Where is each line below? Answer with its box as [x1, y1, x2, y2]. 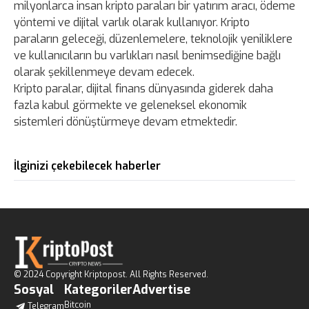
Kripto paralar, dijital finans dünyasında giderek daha [14, 81, 273, 97]
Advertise [132, 281, 190, 298]
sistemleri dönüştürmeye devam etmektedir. [14, 114, 237, 130]
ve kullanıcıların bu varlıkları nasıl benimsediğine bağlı [14, 48, 281, 63]
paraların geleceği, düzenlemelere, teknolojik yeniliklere [14, 32, 292, 47]
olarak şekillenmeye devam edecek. [14, 65, 195, 80]
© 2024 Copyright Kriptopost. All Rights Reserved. [14, 268, 208, 280]
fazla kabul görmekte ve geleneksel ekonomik [14, 98, 247, 113]
